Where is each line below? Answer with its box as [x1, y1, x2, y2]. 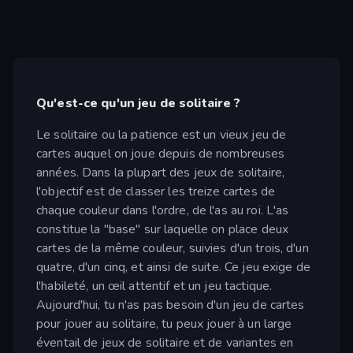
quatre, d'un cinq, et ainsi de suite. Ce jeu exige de [36, 258, 310, 277]
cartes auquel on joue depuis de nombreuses [36, 145, 285, 163]
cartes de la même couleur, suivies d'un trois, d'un [36, 240, 309, 258]
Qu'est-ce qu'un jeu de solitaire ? [36, 95, 241, 113]
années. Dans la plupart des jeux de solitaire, [36, 164, 285, 182]
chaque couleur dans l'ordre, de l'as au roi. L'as [36, 202, 289, 220]
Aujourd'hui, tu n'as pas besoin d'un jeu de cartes [36, 296, 305, 314]
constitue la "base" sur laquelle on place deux [36, 221, 289, 239]
